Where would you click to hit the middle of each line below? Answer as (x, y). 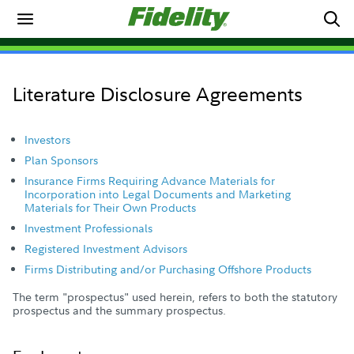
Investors (47, 139)
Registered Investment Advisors (106, 249)
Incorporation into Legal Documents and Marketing (158, 194)
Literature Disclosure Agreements (158, 93)
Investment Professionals (88, 228)
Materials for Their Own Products (110, 207)
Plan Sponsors (61, 160)
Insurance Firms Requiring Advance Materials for (150, 181)
